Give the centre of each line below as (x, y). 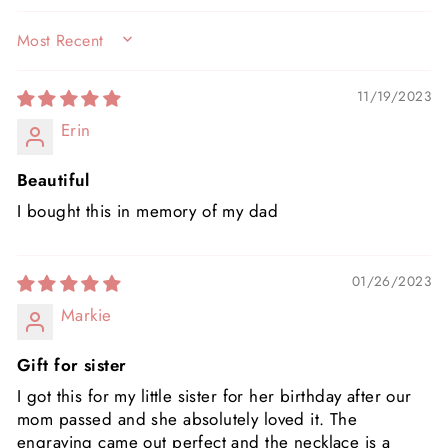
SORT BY (53, 48)
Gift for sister (72, 364)
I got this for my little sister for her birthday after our (214, 395)
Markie (86, 314)
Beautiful (53, 179)
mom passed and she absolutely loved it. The (187, 418)
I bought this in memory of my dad (148, 210)
